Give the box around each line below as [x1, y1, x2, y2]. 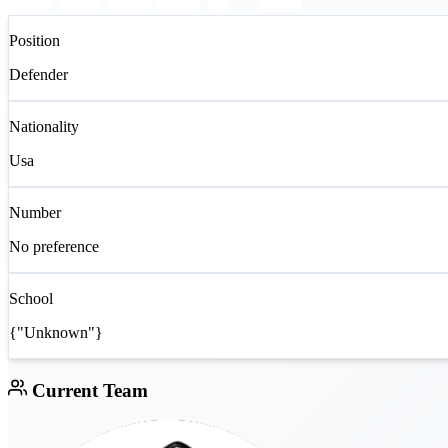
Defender [9, 66, 68, 84]
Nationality [9, 118, 79, 136]
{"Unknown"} [9, 324, 103, 342]
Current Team [26, 379, 148, 401]
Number [9, 204, 61, 222]
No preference [9, 238, 99, 256]
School [9, 290, 53, 308]
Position [9, 32, 60, 50]
